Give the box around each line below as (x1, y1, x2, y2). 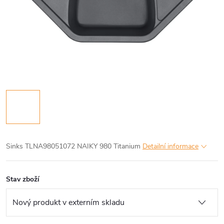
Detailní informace (142, 141, 198, 151)
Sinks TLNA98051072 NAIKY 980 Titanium (6, 141, 142, 151)
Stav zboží (6, 174, 39, 184)
